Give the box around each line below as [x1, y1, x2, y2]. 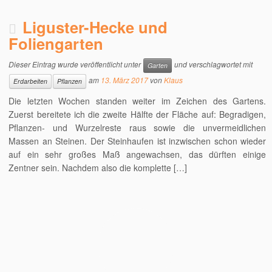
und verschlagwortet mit [172, 59, 253, 70]
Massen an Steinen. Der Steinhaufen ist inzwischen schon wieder [8, 135, 266, 147]
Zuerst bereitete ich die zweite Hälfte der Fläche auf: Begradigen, [8, 108, 266, 120]
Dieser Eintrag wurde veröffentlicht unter [8, 59, 143, 70]
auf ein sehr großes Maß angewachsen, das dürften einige [8, 148, 266, 160]
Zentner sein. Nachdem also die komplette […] [8, 161, 188, 174]
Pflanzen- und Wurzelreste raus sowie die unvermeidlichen [8, 121, 266, 134]
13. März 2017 [101, 75, 149, 86]
